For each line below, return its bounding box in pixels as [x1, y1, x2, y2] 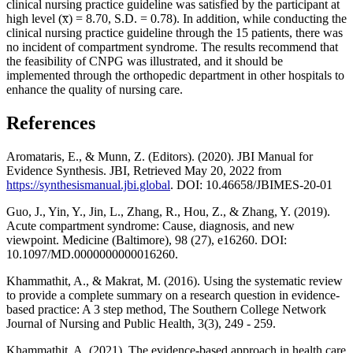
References [6, 113, 95, 134]
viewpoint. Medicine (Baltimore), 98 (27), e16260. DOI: [6, 233, 287, 247]
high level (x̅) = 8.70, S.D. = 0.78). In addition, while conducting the [6, 12, 347, 26]
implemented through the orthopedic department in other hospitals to [6, 69, 344, 83]
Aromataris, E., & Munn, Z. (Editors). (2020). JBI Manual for [6, 150, 313, 164]
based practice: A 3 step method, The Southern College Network [6, 303, 326, 317]
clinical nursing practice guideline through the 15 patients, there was [6, 26, 343, 40]
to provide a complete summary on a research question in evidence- [6, 288, 340, 303]
